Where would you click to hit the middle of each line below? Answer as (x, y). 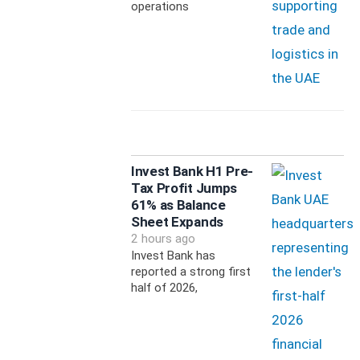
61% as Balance (178, 205)
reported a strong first (190, 272)
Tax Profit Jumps (184, 188)
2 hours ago (163, 239)
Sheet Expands (177, 222)
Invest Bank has (173, 256)
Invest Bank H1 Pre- (192, 172)
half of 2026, (164, 288)
